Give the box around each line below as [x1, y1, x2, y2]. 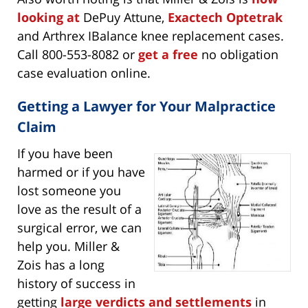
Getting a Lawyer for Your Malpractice [17, 97, 276, 116]
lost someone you [17, 182, 121, 199]
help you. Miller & [17, 238, 120, 255]
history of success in [17, 275, 135, 292]
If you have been [17, 145, 113, 162]
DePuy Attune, [80, 9, 168, 26]
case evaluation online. [17, 65, 154, 82]
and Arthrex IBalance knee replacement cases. [17, 27, 287, 45]
